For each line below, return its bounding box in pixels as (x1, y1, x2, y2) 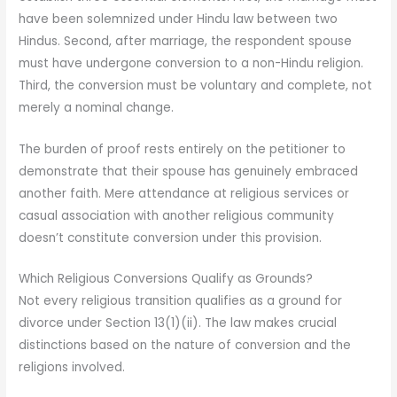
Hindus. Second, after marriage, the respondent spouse (19, 32, 353, 50)
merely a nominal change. (19, 98, 175, 116)
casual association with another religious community (19, 206, 335, 224)
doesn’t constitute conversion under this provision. (19, 229, 323, 246)
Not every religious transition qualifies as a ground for (19, 292, 343, 310)
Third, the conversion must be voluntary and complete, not (19, 76, 373, 94)
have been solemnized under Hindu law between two (19, 10, 339, 27)
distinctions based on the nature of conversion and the (19, 337, 352, 354)
